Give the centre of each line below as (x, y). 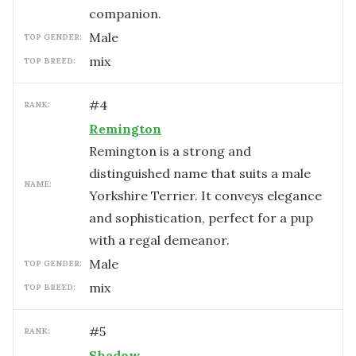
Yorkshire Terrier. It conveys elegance (205, 195)
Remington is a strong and (170, 151)
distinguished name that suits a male (200, 173)
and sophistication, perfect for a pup (201, 218)
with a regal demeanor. (159, 240)
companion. (125, 14)
